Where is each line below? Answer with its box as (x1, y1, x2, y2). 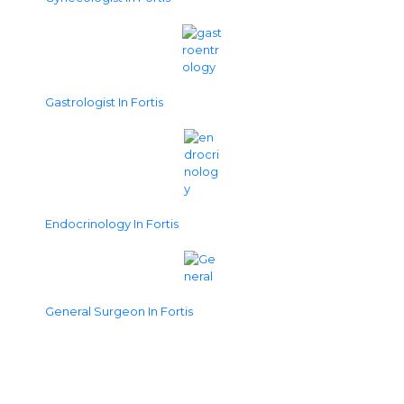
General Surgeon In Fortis (45, 304, 193, 318)
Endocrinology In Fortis (45, 216, 179, 231)
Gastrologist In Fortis (45, 95, 163, 109)
